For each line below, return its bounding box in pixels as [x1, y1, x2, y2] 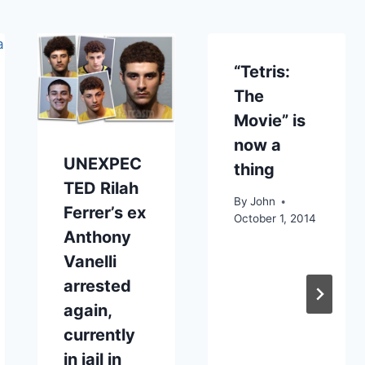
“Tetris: [233, 62, 290, 82]
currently [63, 325, 135, 345]
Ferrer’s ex [63, 203, 146, 223]
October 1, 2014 [233, 212, 316, 226]
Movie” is [233, 111, 306, 131]
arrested [63, 276, 131, 297]
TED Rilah [63, 178, 139, 199]
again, [63, 301, 112, 321]
